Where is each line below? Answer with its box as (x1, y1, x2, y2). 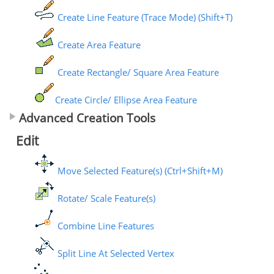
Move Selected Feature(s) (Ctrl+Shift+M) (54, 165, 223, 177)
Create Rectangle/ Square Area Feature (54, 65, 219, 78)
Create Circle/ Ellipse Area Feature (54, 93, 197, 106)
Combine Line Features (54, 220, 154, 232)
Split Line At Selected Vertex (54, 247, 174, 260)
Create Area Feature (54, 38, 141, 51)
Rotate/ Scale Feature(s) (54, 192, 155, 205)
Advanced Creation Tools (18, 109, 155, 126)
